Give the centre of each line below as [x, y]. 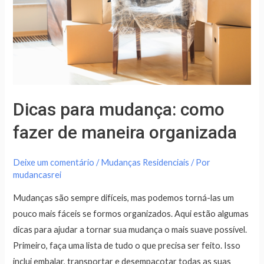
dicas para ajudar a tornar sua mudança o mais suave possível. [130, 229]
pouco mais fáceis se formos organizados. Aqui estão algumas [131, 213]
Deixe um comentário [54, 163]
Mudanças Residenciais [145, 163]
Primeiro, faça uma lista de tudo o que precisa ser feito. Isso [127, 245]
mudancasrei [37, 175]
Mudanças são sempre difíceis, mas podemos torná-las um [124, 197]
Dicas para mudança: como [119, 110]
